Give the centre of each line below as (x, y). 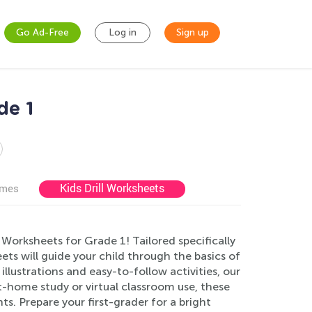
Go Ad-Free (42, 32)
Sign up (192, 32)
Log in (123, 32)
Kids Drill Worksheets (112, 188)
